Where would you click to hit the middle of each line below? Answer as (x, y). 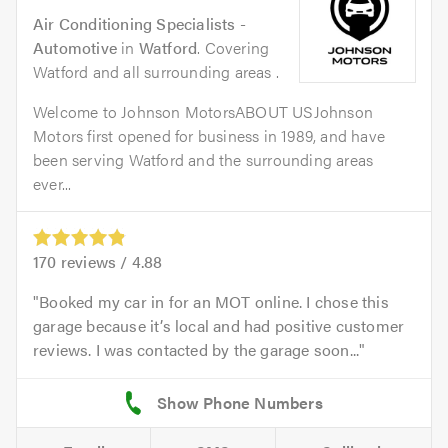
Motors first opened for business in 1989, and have (209, 135)
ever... (52, 183)
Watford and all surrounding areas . (156, 71)
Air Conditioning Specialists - (139, 23)
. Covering (233, 47)
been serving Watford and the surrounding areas (203, 159)
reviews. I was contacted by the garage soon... (196, 350)
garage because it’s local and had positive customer (219, 326)
